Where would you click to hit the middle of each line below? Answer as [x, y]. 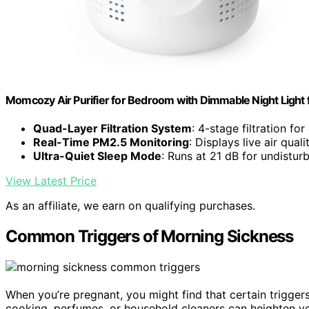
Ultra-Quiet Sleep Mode [97, 156]
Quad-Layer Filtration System [112, 129]
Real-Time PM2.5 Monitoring [111, 142]
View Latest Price [51, 181]
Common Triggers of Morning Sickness [149, 237]
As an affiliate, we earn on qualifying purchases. [130, 206]
